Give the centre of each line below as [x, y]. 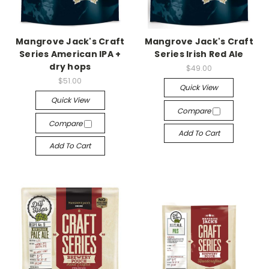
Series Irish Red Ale [199, 54]
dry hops [70, 67]
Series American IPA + [70, 54]
